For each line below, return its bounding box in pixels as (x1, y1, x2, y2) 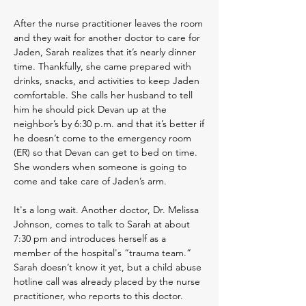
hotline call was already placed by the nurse (14, 275, 200, 288)
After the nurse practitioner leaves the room (14, 17, 203, 29)
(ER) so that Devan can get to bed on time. (14, 146, 197, 158)
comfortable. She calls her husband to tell (14, 89, 193, 101)
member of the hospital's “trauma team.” (14, 247, 191, 259)
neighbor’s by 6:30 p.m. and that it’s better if (14, 117, 204, 130)
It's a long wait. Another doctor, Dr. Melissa (14, 204, 199, 216)
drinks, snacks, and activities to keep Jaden (14, 74, 199, 87)
